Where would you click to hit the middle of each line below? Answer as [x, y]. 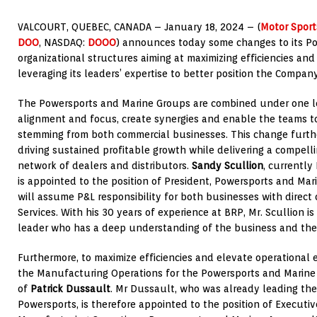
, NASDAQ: [63, 43]
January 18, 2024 [204, 27]
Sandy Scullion [227, 166]
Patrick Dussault [70, 289]
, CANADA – [137, 27]
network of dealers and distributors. [105, 166]
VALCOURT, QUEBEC [63, 27]
